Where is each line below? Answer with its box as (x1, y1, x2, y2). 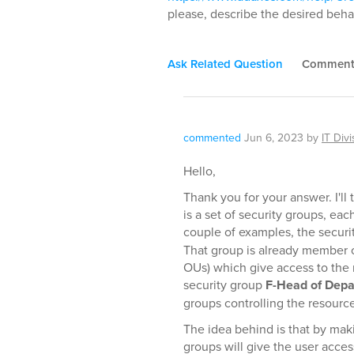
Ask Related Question (168, 55, 283, 72)
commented (183, 130, 241, 145)
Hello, (183, 162, 216, 179)
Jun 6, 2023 (244, 130, 303, 145)
